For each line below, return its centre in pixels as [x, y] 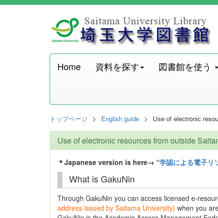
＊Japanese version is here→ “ [109, 162]
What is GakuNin [102, 178]
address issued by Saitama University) [116, 208]
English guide [120, 118]
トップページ [69, 118]
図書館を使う [186, 66]
